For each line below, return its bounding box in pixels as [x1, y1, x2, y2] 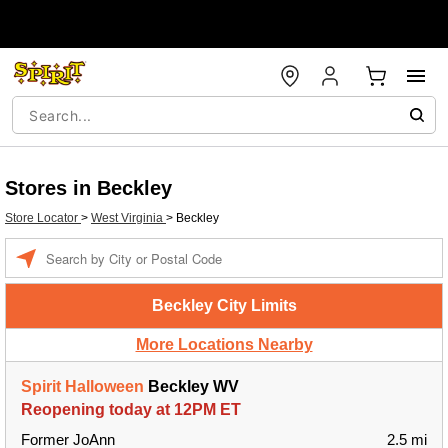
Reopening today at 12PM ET [21, 401, 241, 418]
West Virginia [91, 211, 166, 225]
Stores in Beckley [5, 177, 172, 199]
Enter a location [45, 241, 130, 255]
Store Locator [5, 211, 81, 225]
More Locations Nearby [135, 336, 313, 353]
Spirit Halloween [21, 378, 144, 395]
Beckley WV [144, 378, 239, 395]
